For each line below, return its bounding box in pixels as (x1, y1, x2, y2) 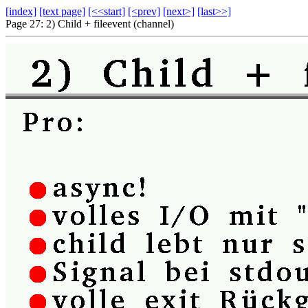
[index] (5, 5, 36, 17)
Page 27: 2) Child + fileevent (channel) (5, 18, 174, 30)
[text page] (39, 5, 85, 17)
